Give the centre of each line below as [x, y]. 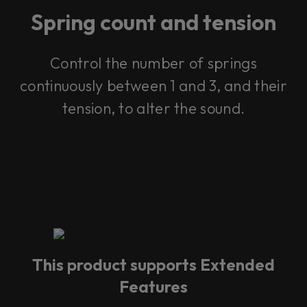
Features [153, 287]
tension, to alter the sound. [153, 109]
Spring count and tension [153, 22]
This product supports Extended [153, 265]
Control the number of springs [153, 63]
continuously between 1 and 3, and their [153, 86]
